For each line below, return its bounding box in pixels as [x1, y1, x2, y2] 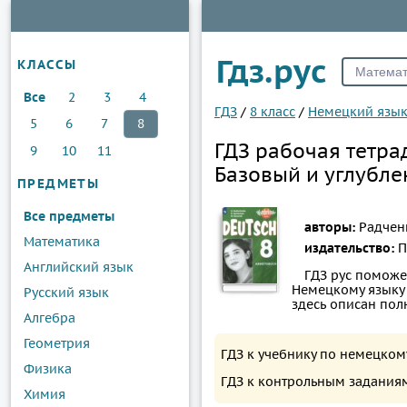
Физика [24, 360, 72, 377]
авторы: [304, 218, 359, 235]
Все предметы [24, 207, 114, 224]
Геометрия [24, 334, 90, 352]
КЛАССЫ [17, 56, 77, 73]
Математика [24, 233, 100, 250]
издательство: [304, 239, 398, 256]
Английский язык [24, 258, 134, 275]
